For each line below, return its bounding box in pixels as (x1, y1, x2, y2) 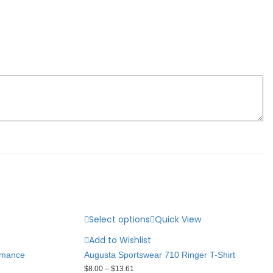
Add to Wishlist (88, 233, 151, 246)
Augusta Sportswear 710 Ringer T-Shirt (83, 249, 235, 260)
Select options (88, 213, 150, 225)
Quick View (154, 213, 201, 225)
